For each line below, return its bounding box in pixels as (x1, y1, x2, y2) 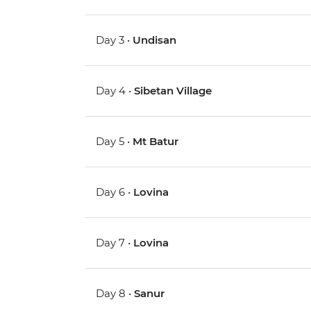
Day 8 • (96, 287, 135, 301)
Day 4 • (96, 84, 135, 98)
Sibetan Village (134, 84, 212, 98)
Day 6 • (96, 185, 134, 199)
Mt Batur (133, 135, 179, 149)
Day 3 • (96, 33, 133, 47)
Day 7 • (96, 236, 134, 250)
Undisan (133, 33, 177, 47)
